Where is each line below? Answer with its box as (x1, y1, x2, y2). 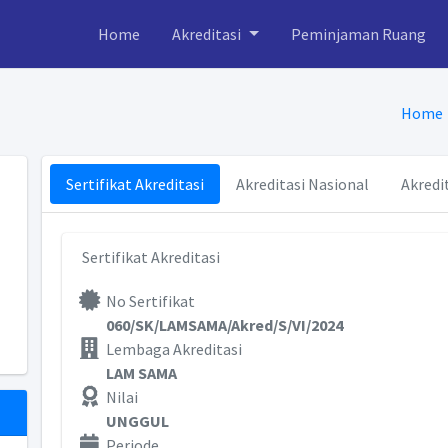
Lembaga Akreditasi (105, 339, 242, 359)
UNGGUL (105, 411, 169, 431)
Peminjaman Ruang (290, 24, 426, 44)
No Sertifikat (105, 291, 195, 311)
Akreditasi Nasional (235, 174, 369, 194)
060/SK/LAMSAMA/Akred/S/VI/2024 (105, 315, 343, 335)
